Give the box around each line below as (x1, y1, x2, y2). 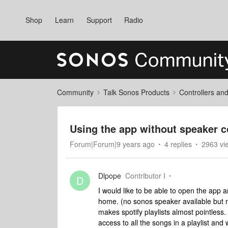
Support (86, 15, 112, 25)
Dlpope (98, 170, 121, 181)
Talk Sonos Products (103, 87, 169, 97)
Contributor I (125, 170, 165, 181)
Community (57, 87, 94, 97)
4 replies (164, 139, 192, 149)
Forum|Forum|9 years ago (70, 139, 155, 149)
